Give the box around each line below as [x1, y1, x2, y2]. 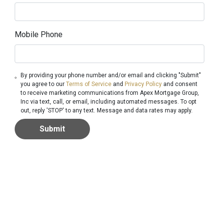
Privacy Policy [125, 81, 162, 88]
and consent [162, 81, 198, 88]
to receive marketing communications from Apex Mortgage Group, [21, 89, 199, 97]
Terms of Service [66, 81, 112, 88]
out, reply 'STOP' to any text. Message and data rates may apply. [21, 107, 193, 114]
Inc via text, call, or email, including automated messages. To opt [21, 98, 197, 106]
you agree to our [21, 81, 66, 88]
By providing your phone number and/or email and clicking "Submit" [21, 72, 201, 79]
